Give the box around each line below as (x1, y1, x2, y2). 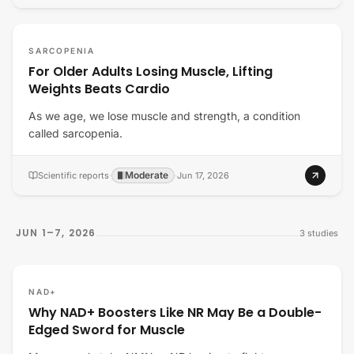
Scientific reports (38, 170, 109, 181)
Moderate (125, 169, 168, 181)
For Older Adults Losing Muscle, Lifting (28, 62, 273, 81)
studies (307, 228, 338, 239)
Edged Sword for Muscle (28, 321, 185, 339)
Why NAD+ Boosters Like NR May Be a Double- (28, 303, 322, 322)
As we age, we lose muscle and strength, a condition (28, 109, 300, 122)
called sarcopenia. (28, 126, 122, 140)
